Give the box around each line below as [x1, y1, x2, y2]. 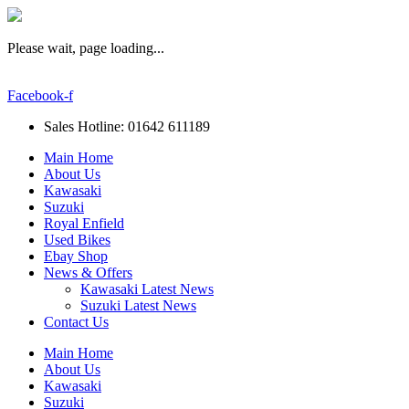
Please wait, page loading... [7, 40, 164, 56]
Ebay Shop [44, 248, 108, 264]
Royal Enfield [44, 215, 124, 231]
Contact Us [44, 314, 109, 330]
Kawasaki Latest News [80, 281, 214, 297]
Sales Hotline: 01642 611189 [44, 119, 210, 134]
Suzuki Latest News [80, 298, 196, 313]
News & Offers [44, 265, 132, 280]
